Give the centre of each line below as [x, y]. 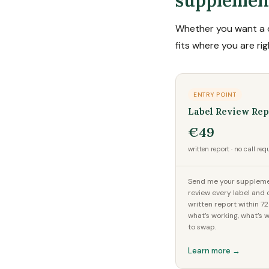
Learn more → [214, 251]
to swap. [202, 227]
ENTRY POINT [215, 95]
